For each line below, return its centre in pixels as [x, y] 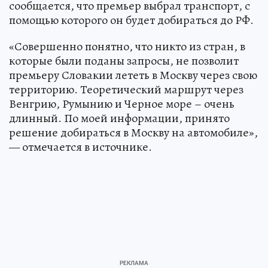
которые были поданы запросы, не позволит [124, 60]
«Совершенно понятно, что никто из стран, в [127, 46]
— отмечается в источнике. [80, 147]
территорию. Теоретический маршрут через [126, 89]
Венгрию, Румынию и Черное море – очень [122, 103]
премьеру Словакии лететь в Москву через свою [133, 75]
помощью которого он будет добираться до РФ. [131, 20]
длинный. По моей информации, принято [119, 118]
